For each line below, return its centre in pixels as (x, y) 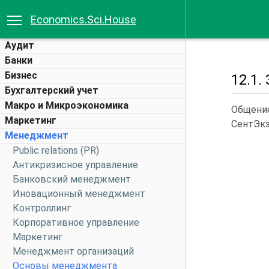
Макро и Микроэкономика (67, 105)
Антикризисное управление (75, 165)
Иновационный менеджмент (79, 194)
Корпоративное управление (76, 222)
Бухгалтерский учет (52, 90)
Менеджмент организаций (73, 251)
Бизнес (21, 75)
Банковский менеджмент (72, 179)
